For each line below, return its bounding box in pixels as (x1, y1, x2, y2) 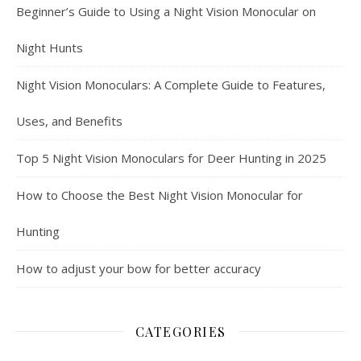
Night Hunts (16, 39, 83, 56)
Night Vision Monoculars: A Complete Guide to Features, (16, 76, 326, 93)
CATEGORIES (135, 322, 226, 340)
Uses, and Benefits (16, 112, 122, 129)
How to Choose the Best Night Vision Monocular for (16, 186, 303, 203)
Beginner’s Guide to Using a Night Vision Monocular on (16, 2, 316, 19)
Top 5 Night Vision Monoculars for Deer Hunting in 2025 (16, 149, 326, 166)
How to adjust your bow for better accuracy (16, 259, 261, 276)
